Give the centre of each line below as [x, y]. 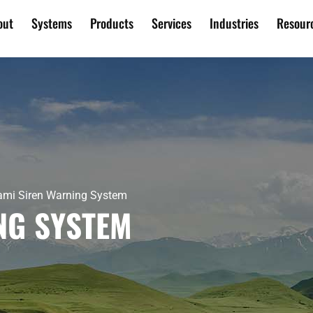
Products [112, 23]
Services [172, 23]
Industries [234, 23]
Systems [52, 23]
